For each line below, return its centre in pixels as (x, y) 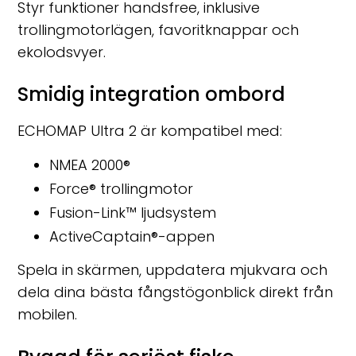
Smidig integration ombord (152, 95)
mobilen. (48, 315)
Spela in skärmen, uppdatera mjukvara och (173, 270)
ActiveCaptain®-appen (132, 237)
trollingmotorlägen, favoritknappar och (159, 30)
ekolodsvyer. (62, 52)
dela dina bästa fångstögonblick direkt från (176, 292)
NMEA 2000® (90, 165)
